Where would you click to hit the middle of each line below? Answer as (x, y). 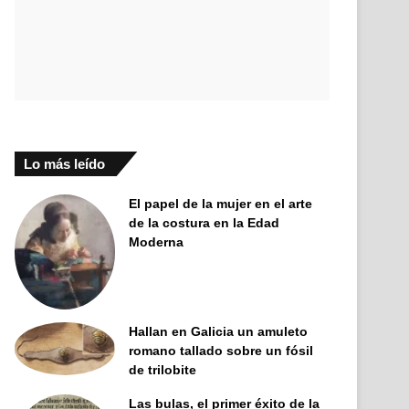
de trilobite (163, 369)
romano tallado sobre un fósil (221, 350)
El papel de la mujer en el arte (221, 204)
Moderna (157, 242)
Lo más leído (65, 164)
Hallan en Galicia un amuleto (219, 331)
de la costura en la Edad (204, 223)
